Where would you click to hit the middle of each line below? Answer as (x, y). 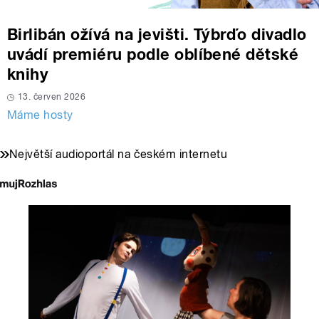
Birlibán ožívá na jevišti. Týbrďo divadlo (157, 35)
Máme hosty (40, 115)
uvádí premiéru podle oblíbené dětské (153, 54)
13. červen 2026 (52, 97)
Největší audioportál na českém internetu (119, 155)
